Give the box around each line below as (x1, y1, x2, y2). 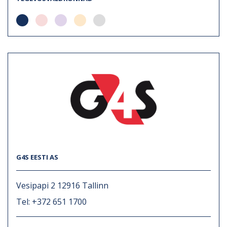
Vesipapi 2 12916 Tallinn (16, 179, 108, 191)
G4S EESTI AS (16, 152, 58, 162)
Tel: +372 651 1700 (16, 196, 87, 207)
